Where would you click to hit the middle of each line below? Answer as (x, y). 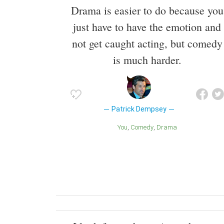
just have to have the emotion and (147, 26)
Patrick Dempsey (139, 109)
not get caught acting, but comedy (147, 43)
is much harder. (147, 59)
